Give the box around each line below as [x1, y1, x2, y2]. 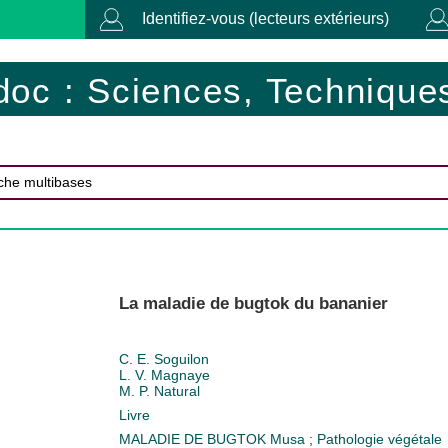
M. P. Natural [118, 382, 200, 399]
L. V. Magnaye [118, 366, 210, 383]
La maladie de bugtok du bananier [118, 293, 388, 313]
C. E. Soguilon [118, 350, 209, 367]
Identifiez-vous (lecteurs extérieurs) [142, 10, 389, 27]
